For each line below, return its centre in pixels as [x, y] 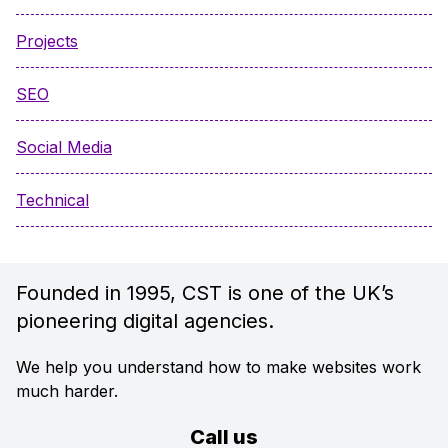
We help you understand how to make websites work [218, 367]
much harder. [67, 391]
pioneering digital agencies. [145, 321]
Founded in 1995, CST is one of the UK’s [205, 293]
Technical [52, 200]
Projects [47, 41]
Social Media [64, 147]
